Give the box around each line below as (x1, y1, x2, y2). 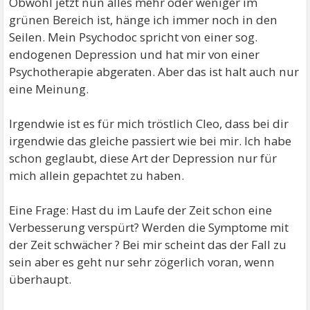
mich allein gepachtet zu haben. (9, 167, 185, 183)
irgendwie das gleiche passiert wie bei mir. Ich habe (9, 132, 292, 149)
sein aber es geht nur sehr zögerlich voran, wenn (9, 253, 275, 270)
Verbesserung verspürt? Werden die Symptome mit (9, 219, 289, 235)
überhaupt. (9, 271, 72, 287)
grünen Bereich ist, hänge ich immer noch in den (9, 11, 278, 28)
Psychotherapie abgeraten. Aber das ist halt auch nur (9, 63, 300, 80)
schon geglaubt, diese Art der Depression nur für (9, 149, 277, 166)
